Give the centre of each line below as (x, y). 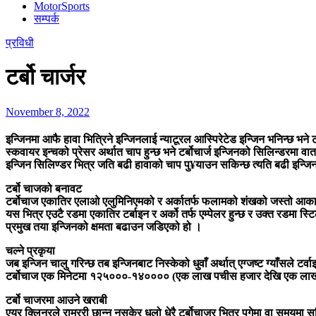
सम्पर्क (47, 19)
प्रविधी (20, 43)
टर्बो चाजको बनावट (44, 189)
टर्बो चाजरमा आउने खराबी (56, 300)
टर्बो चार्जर (45, 77)
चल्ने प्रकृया (30, 251)
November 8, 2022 (48, 111)
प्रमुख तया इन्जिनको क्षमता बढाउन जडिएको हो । (104, 227)
